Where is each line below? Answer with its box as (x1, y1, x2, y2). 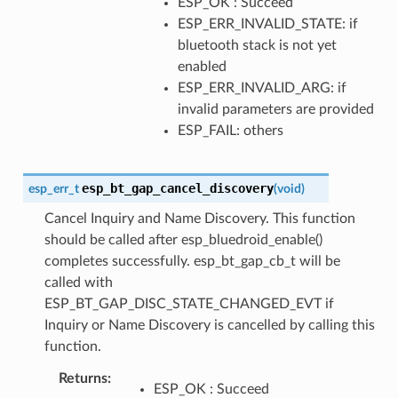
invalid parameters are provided (177, 101, 374, 116)
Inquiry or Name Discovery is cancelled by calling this (44, 317, 375, 332)
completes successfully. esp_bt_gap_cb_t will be (44, 253, 340, 268)
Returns (58, 370, 107, 386)
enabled (177, 59, 227, 74)
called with (44, 275, 113, 290)
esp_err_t (28, 181, 79, 195)
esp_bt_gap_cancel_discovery (81, 180, 274, 195)
